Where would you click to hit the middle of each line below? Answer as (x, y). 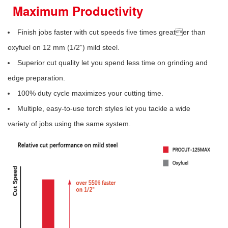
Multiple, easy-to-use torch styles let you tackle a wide (104, 108)
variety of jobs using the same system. (69, 124)
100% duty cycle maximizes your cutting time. (90, 93)
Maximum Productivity (78, 11)
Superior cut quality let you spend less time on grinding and (112, 63)
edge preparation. (36, 78)
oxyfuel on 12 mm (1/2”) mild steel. (64, 47)
